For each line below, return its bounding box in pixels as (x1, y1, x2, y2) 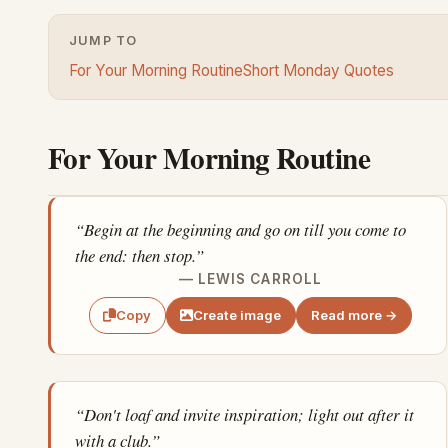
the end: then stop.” (75, 244, 204, 268)
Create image (193, 306, 282, 323)
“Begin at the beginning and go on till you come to (75, 218, 406, 242)
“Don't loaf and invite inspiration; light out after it (75, 403, 414, 427)
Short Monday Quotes (243, 61, 394, 81)
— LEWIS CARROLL (178, 271, 322, 288)
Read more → (310, 306, 398, 323)
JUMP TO (69, 33, 138, 49)
